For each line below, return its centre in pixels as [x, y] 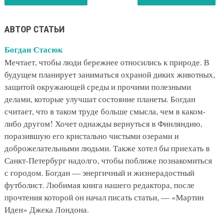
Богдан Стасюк [33, 49]
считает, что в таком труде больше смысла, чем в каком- [105, 111]
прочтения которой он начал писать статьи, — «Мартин [104, 197]
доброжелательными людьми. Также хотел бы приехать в [107, 148]
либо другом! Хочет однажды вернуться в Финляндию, [103, 123]
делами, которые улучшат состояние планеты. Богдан [100, 99]
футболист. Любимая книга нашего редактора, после [99, 185]
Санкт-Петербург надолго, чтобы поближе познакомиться [108, 160]
